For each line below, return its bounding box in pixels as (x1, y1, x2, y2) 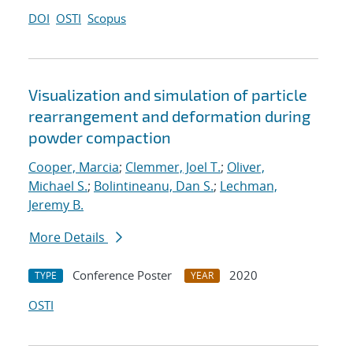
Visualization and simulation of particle (28, 85, 307, 105)
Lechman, (220, 177, 277, 195)
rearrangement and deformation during (28, 106, 310, 126)
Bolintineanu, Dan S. (94, 177, 214, 195)
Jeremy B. (28, 196, 84, 214)
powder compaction (28, 128, 171, 147)
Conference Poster (72, 267, 172, 284)
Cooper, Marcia (28, 158, 119, 176)
